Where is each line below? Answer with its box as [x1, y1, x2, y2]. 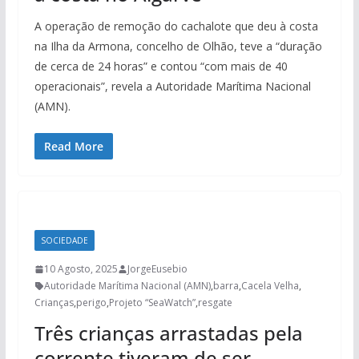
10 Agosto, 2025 [43, 262, 118, 276]
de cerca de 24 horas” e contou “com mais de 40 [34, 58, 288, 75]
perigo [75, 296, 107, 310]
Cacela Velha [240, 279, 299, 293]
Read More [43, 139, 103, 155]
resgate [197, 296, 232, 310]
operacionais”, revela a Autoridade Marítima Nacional [34, 79, 311, 95]
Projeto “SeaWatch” [108, 296, 196, 310]
